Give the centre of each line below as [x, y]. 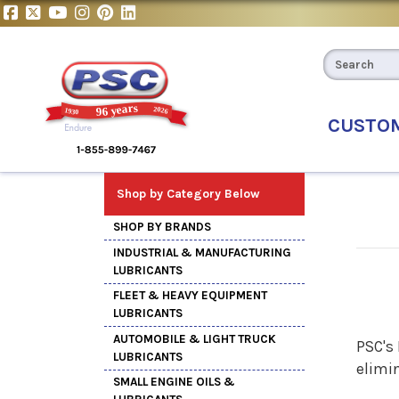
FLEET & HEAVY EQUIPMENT [190, 296]
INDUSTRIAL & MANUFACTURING [202, 252]
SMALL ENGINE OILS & [174, 382]
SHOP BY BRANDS [162, 227]
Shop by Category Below [188, 193]
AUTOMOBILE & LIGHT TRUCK [195, 338]
